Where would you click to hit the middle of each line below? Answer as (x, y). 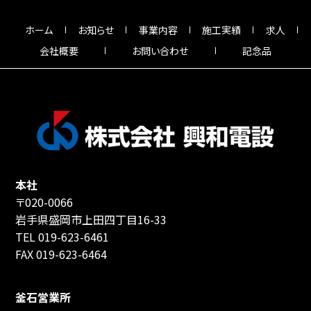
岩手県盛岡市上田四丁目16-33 (91, 220)
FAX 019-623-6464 (61, 254)
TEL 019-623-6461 (62, 237)
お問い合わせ (160, 50)
